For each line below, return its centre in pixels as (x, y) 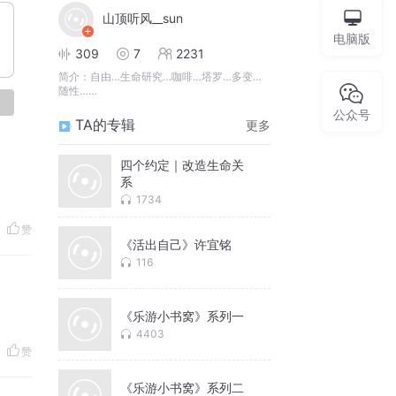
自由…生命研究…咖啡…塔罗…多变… (176, 77)
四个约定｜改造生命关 (182, 164)
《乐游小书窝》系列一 (182, 316)
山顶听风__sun (143, 19)
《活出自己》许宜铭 (176, 245)
